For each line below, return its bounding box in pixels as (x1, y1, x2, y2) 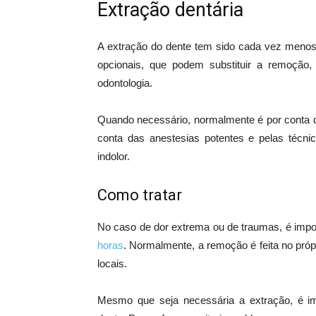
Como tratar (97, 186, 182, 205)
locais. (97, 257, 127, 270)
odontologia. (97, 77, 152, 90)
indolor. (97, 150, 130, 163)
